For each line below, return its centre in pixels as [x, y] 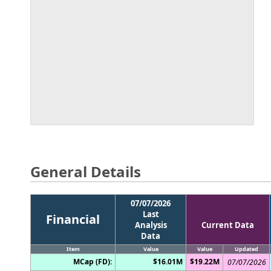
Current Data [228, 225]
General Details [86, 171]
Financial [73, 219]
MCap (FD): [93, 261]
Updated [246, 249]
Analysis [151, 225]
